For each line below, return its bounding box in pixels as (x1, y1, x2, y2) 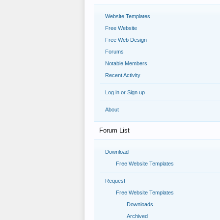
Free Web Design (105, 37, 147, 43)
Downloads (127, 201, 153, 207)
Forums (105, 49, 124, 55)
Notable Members (105, 60, 147, 66)
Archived (127, 213, 148, 219)
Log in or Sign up (105, 89, 145, 95)
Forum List (99, 127, 130, 134)
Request (105, 178, 125, 184)
